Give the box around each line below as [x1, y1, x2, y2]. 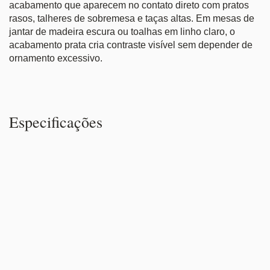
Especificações [9, 111, 102, 133]
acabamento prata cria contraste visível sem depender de [9, 40, 253, 51]
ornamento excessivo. [9, 53, 102, 64]
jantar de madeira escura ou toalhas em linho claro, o [9, 27, 235, 37]
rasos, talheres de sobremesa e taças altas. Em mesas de [9, 13, 254, 24]
